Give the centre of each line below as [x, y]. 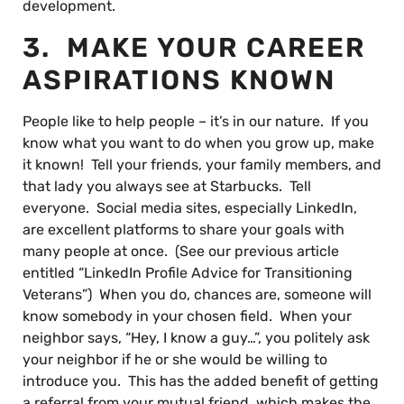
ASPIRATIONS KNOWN [179, 80]
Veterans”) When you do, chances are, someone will [197, 294]
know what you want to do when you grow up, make [198, 143]
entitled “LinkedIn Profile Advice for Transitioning [188, 273]
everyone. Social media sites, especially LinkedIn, [190, 208]
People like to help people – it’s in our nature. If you [196, 121]
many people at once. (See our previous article [181, 251]
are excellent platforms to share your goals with [184, 230]
